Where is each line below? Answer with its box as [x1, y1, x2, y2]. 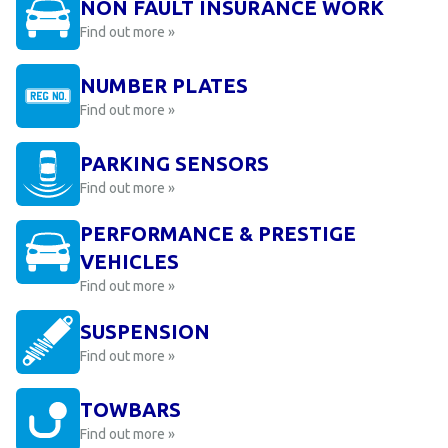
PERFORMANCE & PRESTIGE [80, 222, 356, 245]
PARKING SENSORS [80, 152, 269, 175]
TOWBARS [80, 398, 181, 421]
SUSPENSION [80, 320, 210, 343]
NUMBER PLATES [80, 74, 248, 97]
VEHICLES [80, 250, 179, 273]
